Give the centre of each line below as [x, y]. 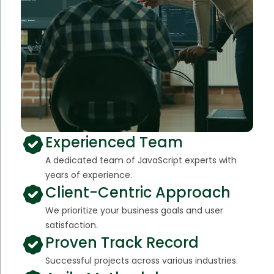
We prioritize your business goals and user [134, 210]
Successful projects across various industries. [141, 260]
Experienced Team [114, 142]
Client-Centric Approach [138, 192]
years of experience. [88, 175]
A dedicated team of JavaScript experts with [141, 160]
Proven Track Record [122, 242]
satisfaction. [71, 225]
